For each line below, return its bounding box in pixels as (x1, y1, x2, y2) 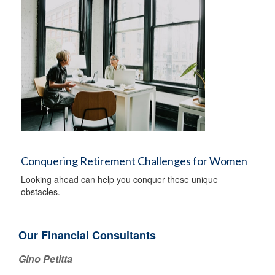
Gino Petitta (18, 252, 72, 266)
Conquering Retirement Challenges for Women (21, 154, 247, 168)
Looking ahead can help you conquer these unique (21, 173, 218, 185)
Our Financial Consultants (18, 227, 156, 243)
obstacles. (21, 185, 60, 198)
